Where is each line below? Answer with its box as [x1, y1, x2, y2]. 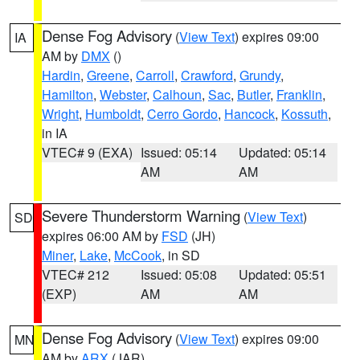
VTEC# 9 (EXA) [42, 143, 133, 162]
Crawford [181, 66, 233, 84]
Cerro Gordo [147, 104, 218, 123]
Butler [237, 85, 270, 104]
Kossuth [281, 104, 328, 123]
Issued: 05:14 [140, 143, 217, 162]
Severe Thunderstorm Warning [42, 205, 240, 226]
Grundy [239, 66, 280, 84]
